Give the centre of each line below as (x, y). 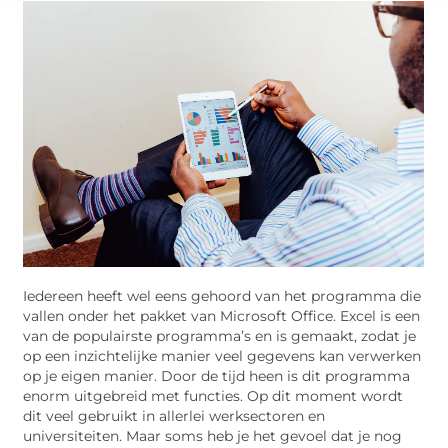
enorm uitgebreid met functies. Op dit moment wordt (213, 396)
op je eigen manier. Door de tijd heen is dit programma (217, 376)
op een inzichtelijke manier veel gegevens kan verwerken (222, 356)
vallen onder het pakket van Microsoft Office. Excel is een (222, 316)
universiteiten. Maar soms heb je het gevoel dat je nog (213, 436)
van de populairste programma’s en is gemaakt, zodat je (220, 336)
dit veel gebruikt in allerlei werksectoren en (174, 416)
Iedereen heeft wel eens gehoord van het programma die (222, 296)
